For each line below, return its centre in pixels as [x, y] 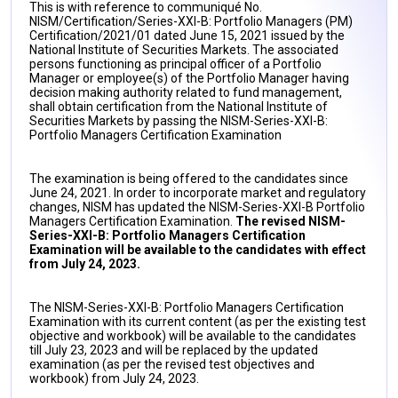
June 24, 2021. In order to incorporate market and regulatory [198, 193]
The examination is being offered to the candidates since [189, 179]
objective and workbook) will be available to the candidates [193, 336]
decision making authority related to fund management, [186, 92]
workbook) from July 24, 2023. [114, 378]
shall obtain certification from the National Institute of [179, 107]
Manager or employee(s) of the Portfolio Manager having [189, 78]
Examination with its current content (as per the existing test [198, 322]
